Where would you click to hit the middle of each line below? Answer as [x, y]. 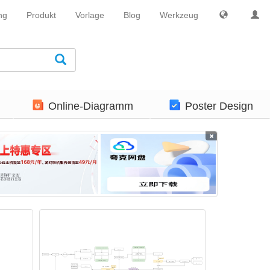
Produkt [41, 15]
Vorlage [90, 15]
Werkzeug [179, 15]
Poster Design [219, 106]
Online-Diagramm [90, 106]
